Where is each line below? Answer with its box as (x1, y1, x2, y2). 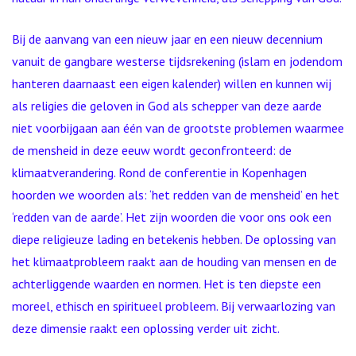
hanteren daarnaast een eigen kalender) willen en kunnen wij (12, 75, 331, 91)
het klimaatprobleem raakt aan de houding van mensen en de (12, 253, 337, 269)
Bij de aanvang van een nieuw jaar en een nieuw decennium (12, 31, 323, 47)
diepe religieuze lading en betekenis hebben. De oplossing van (12, 231, 336, 247)
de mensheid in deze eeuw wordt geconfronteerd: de (12, 142, 292, 158)
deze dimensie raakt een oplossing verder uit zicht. (12, 320, 280, 336)
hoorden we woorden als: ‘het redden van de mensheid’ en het (12, 187, 339, 203)
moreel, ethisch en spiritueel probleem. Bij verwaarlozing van (12, 298, 335, 314)
